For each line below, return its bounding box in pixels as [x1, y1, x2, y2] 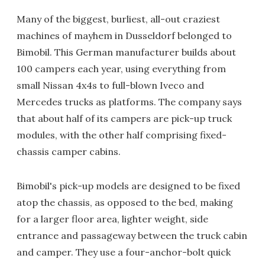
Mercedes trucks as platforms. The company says [17, 96, 242, 108]
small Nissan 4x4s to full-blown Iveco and [17, 79, 204, 92]
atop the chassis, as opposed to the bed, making [17, 196, 233, 209]
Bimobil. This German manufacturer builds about [17, 46, 236, 59]
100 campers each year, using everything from [17, 63, 226, 75]
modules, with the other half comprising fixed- [17, 129, 227, 141]
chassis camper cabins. [17, 146, 121, 158]
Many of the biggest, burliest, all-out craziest [17, 13, 220, 25]
